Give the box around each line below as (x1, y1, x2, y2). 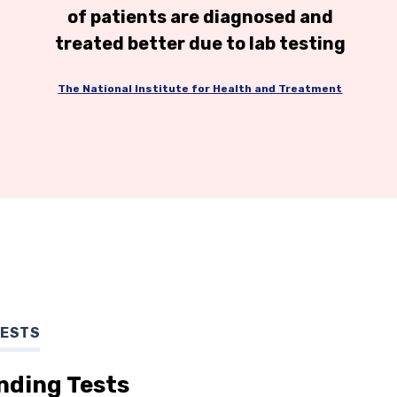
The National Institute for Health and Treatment (58, 82, 343, 96)
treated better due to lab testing (54, 32, 346, 54)
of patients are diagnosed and (66, 5, 333, 27)
